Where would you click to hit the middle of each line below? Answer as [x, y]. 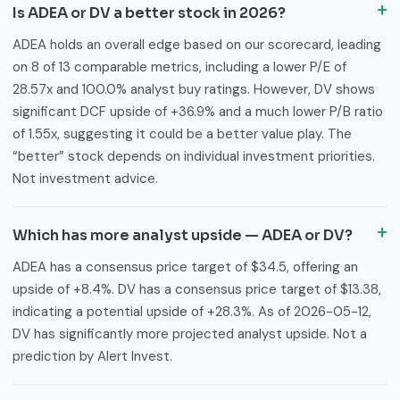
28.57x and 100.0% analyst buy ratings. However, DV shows [194, 89]
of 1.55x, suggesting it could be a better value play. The [182, 133]
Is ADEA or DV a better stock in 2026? [149, 12]
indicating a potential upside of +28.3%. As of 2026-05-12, [192, 311]
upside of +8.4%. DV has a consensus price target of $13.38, [197, 289]
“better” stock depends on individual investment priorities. [194, 156]
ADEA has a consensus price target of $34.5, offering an [185, 267]
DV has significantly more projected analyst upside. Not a [190, 333]
